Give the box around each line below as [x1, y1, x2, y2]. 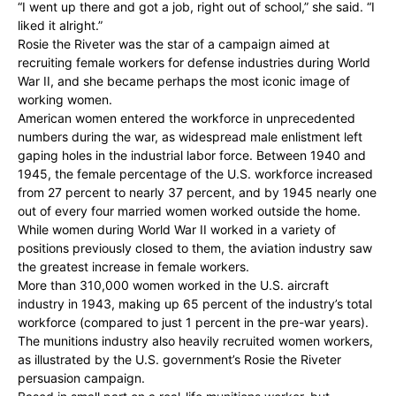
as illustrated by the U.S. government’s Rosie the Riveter [18, 351, 341, 367]
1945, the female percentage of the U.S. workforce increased [18, 165, 373, 181]
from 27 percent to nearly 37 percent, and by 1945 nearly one [18, 184, 377, 200]
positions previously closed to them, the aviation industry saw [18, 240, 372, 255]
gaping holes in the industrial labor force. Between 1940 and [18, 147, 366, 163]
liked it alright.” [18, 17, 103, 33]
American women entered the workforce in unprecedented [18, 110, 355, 126]
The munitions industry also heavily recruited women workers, [18, 332, 373, 348]
